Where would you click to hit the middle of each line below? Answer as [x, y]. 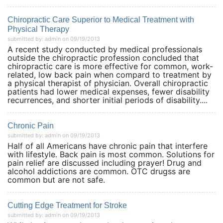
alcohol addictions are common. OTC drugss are [99, 171]
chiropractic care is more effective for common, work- [110, 66]
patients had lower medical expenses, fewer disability [109, 92]
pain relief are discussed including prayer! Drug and [105, 163]
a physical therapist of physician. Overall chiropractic [108, 83]
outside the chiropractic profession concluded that [103, 58]
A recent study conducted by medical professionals [105, 49]
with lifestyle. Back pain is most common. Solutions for [111, 154]
